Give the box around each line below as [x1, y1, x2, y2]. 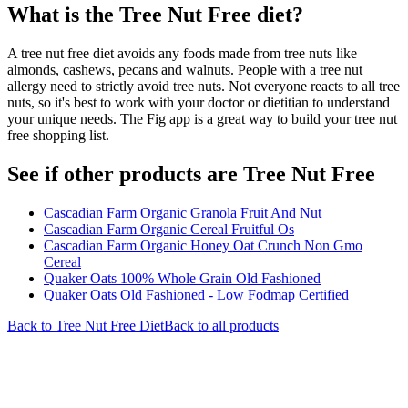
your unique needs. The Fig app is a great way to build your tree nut [7, 110, 397, 127]
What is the [7, 2, 119, 26]
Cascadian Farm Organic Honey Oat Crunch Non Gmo [44, 237, 362, 253]
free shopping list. [7, 127, 109, 143]
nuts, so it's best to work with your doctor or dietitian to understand [7, 94, 390, 110]
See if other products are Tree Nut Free [7, 161, 375, 186]
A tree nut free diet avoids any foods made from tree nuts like [7, 45, 357, 61]
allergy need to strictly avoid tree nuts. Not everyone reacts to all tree [7, 77, 400, 94]
